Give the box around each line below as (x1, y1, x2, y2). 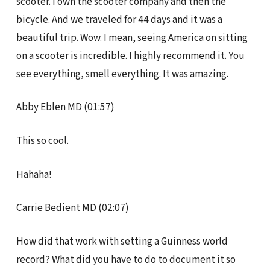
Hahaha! (16, 166, 52, 182)
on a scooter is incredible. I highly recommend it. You (16, 48, 245, 63)
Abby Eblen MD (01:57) (16, 99, 115, 115)
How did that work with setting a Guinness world (16, 234, 228, 250)
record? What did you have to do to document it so (16, 252, 236, 268)
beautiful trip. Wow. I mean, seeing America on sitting (16, 30, 248, 45)
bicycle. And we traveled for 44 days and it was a (16, 11, 222, 27)
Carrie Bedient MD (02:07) (16, 200, 129, 216)
